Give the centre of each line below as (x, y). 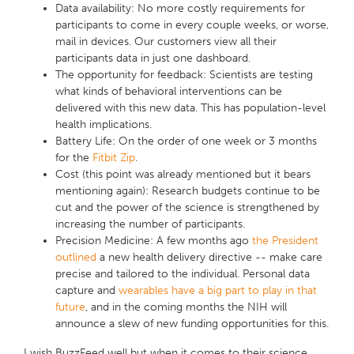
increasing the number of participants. (150, 224)
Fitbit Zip (114, 158)
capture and (85, 291)
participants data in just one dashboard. (153, 58)
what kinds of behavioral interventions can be (169, 92)
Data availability (93, 9)
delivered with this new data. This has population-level (190, 108)
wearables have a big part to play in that (218, 291)
